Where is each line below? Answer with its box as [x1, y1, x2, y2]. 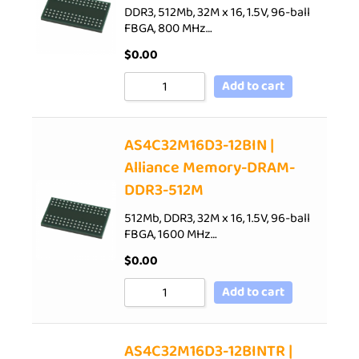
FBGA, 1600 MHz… [124, 224, 217, 244]
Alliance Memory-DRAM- [124, 155, 295, 180]
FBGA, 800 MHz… [124, 18, 212, 38]
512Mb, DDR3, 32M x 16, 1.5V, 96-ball [124, 208, 310, 228]
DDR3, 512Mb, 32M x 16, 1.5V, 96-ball [124, 2, 310, 22]
